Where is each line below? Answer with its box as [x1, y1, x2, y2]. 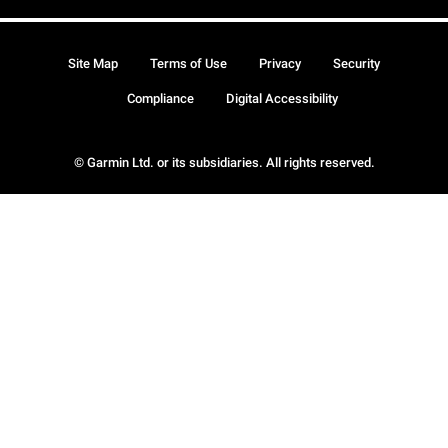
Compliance [126, 91, 194, 106]
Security [333, 56, 380, 71]
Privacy [259, 56, 301, 71]
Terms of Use [150, 56, 227, 71]
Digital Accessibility [225, 91, 338, 106]
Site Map [68, 56, 118, 71]
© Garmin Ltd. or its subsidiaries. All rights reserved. [73, 154, 375, 170]
